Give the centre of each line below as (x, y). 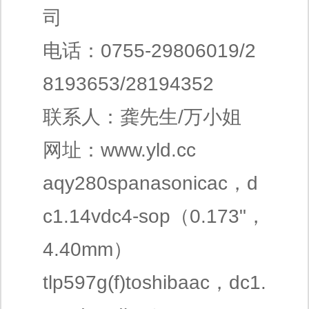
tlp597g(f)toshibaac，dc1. (154, 282)
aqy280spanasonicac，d (150, 183)
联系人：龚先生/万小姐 (142, 117)
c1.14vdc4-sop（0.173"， (154, 216)
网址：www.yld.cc (119, 150)
